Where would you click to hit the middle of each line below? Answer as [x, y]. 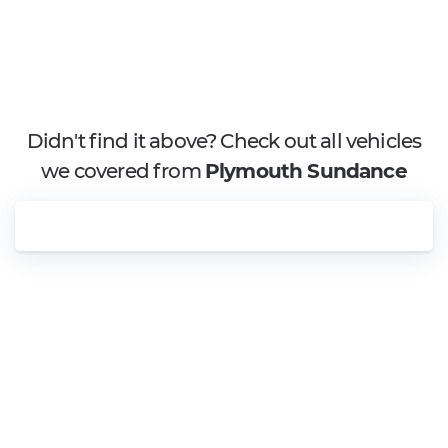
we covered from [123, 171]
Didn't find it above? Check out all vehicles [224, 141]
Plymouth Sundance [305, 171]
